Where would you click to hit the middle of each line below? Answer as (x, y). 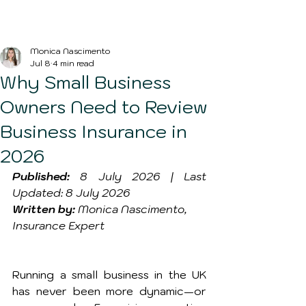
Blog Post (45, 23)
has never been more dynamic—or (109, 291)
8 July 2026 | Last (138, 176)
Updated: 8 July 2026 (71, 193)
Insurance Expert (58, 225)
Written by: (44, 209)
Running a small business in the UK (109, 275)
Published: (41, 176)
